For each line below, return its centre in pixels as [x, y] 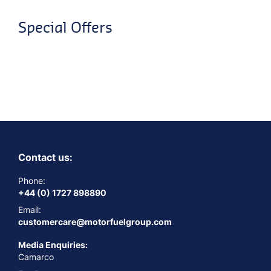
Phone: [32, 180]
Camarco [36, 256]
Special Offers [65, 27]
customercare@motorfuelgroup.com [95, 221]
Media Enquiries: [53, 244]
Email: [30, 209]
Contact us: [45, 157]
